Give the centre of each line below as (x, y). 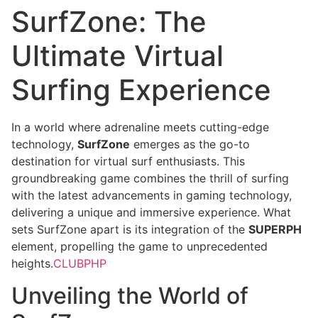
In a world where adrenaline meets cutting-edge (140, 127)
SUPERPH (275, 230)
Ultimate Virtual (117, 56)
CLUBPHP (80, 264)
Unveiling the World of (130, 295)
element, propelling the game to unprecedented (139, 247)
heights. (32, 264)
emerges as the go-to (190, 144)
